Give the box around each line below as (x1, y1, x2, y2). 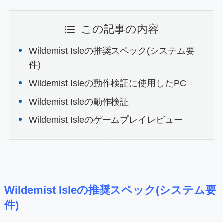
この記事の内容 (80, 23, 159, 35)
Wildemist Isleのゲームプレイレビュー (29, 114, 183, 125)
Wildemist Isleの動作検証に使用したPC (29, 78, 187, 88)
